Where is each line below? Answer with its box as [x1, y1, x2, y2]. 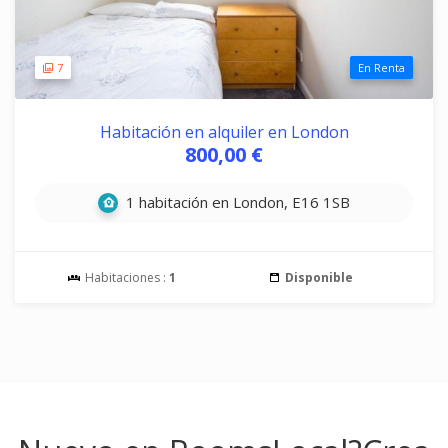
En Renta [358, 60, 405, 75]
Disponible [285, 269, 353, 286]
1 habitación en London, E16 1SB [122, 192, 350, 212]
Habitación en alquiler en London [99, 121, 349, 143]
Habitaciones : [81, 269, 169, 286]
